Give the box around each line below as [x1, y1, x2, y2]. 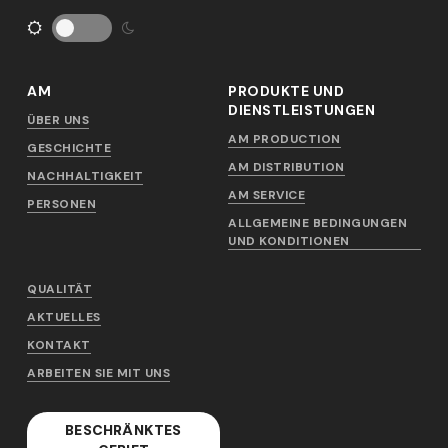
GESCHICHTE [27, 139, 112, 156]
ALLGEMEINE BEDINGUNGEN [228, 214, 407, 231]
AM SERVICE [228, 186, 305, 203]
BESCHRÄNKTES [65, 420, 182, 439]
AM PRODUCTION [228, 130, 341, 147]
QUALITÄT [27, 280, 93, 297]
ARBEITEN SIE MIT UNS [27, 364, 171, 381]
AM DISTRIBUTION [228, 158, 345, 175]
